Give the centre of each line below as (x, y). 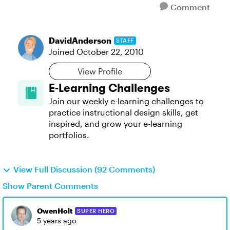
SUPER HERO (96, 210)
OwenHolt (55, 211)
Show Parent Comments (50, 186)
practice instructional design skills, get (123, 112)
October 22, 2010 (110, 52)
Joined (63, 52)
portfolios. (69, 135)
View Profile (100, 71)
